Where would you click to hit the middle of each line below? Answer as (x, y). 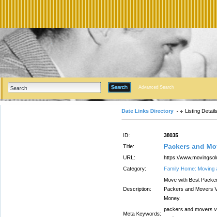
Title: (129, 146)
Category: (135, 169)
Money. (172, 198)
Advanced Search (156, 87)
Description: (137, 189)
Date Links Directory (147, 111)
